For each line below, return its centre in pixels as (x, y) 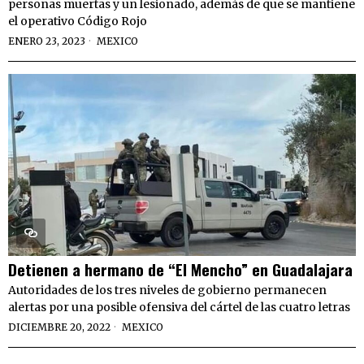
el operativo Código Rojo (78, 22)
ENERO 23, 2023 (47, 41)
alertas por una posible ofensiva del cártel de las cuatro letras (179, 308)
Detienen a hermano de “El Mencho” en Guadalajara (180, 269)
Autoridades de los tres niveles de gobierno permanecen (167, 290)
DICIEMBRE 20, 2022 (59, 327)
